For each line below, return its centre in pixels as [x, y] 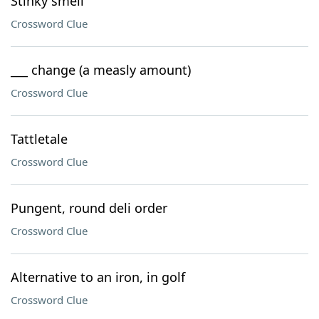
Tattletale [39, 139]
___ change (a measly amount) [101, 70]
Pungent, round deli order [89, 208]
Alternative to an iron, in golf [98, 277]
